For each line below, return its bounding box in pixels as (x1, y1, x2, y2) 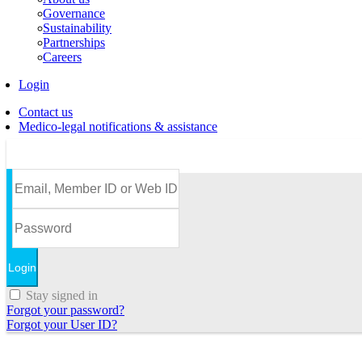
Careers (43, 50, 82, 64)
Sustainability (43, 21, 112, 35)
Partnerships (43, 36, 105, 49)
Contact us (19, 105, 73, 119)
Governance (43, 6, 105, 20)
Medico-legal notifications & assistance (19, 120, 217, 133)
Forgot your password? (6, 303, 124, 317)
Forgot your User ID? (6, 318, 117, 331)
